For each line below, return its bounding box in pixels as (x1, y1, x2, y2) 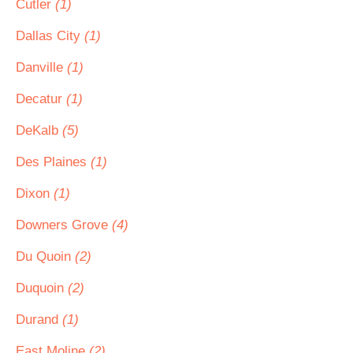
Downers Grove (16, 217, 112, 232)
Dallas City (16, 28, 84, 43)
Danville (16, 60, 67, 75)
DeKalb (16, 123, 62, 138)
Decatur (16, 91, 66, 106)
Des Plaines (16, 154, 91, 169)
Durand (16, 312, 62, 327)
